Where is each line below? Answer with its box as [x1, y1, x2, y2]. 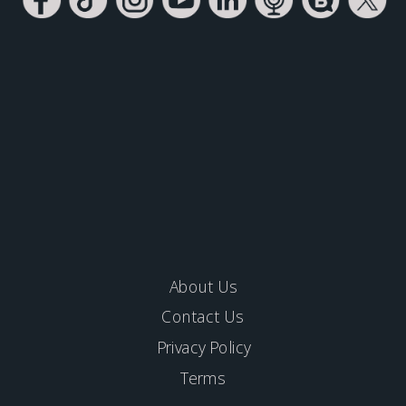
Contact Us [161, 305, 244, 328]
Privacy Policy [156, 336, 250, 358]
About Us [169, 275, 237, 297]
